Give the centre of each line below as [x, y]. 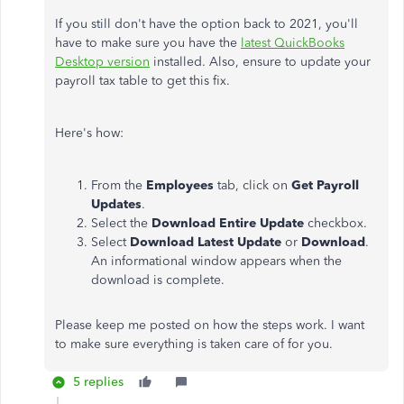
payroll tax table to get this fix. [142, 81]
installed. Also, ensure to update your [260, 62]
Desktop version [102, 62]
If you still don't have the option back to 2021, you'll [207, 24]
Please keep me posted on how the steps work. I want [210, 325]
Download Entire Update [228, 223]
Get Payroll [325, 185]
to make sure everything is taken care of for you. [194, 344]
